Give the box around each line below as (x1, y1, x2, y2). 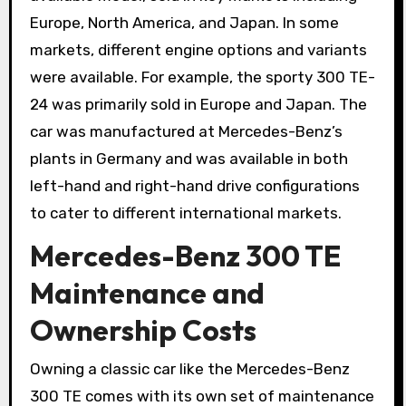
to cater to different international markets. (29, 203, 342, 222)
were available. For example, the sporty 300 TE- (29, 67, 375, 86)
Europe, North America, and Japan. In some (29, 13, 339, 32)
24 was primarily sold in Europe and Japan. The (29, 94, 367, 113)
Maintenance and (29, 275, 265, 312)
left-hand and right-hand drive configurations (29, 176, 360, 195)
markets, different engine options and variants (29, 40, 367, 59)
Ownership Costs (29, 312, 256, 349)
